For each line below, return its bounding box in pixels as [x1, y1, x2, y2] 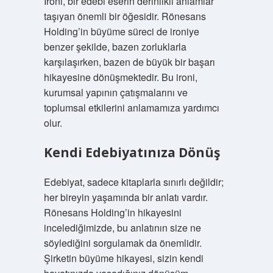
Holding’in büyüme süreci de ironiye [43, 24, 199, 38]
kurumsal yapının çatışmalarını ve [43, 85, 188, 99]
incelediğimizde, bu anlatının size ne [43, 221, 201, 235]
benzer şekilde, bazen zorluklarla [43, 40, 186, 54]
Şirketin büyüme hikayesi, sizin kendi [43, 251, 204, 265]
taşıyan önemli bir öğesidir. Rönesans [43, 9, 206, 23]
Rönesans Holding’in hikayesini [43, 205, 182, 219]
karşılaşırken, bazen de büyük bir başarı [43, 55, 215, 69]
